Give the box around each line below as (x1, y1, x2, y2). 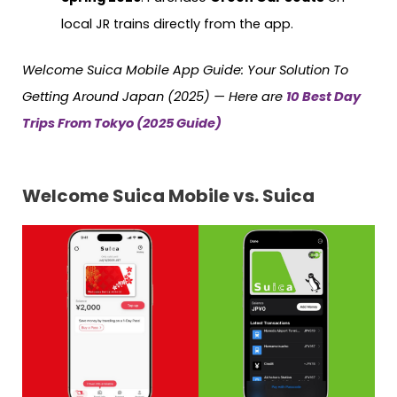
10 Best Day (286, 87, 361, 105)
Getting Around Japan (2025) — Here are (22, 87, 286, 105)
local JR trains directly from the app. (60, 14, 293, 33)
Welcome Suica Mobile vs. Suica (22, 183, 315, 209)
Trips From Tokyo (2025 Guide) (22, 113, 222, 132)
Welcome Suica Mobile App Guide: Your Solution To (22, 60, 348, 79)
